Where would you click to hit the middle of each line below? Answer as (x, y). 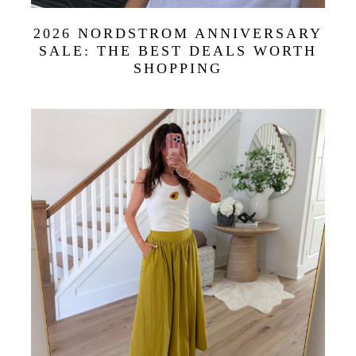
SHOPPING (178, 68)
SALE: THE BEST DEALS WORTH (178, 50)
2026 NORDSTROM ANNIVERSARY (178, 33)
